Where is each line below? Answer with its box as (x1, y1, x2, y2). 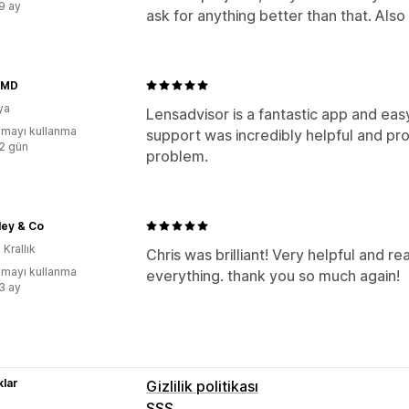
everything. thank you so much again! (146, 266, 400, 285)
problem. (146, 146, 208, 165)
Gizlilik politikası (146, 376, 258, 395)
